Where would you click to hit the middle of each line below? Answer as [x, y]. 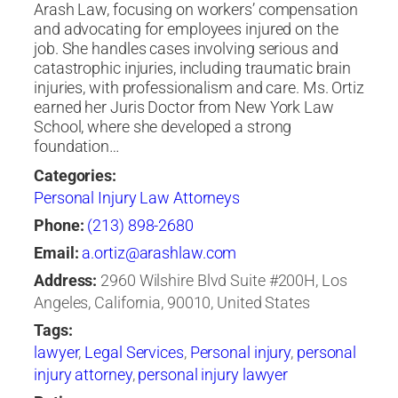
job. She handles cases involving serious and [186, 48]
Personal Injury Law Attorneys [137, 198]
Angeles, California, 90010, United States [172, 302]
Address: [66, 280]
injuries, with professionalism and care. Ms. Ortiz [199, 88]
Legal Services [134, 352]
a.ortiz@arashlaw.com [159, 253]
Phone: [59, 225]
